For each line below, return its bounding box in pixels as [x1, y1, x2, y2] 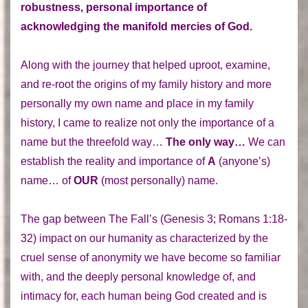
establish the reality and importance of [21, 155, 208, 167]
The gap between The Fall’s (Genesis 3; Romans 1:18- [21, 212, 287, 225]
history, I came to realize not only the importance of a [21, 116, 274, 129]
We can [245, 135, 285, 148]
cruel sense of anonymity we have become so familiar [21, 251, 280, 263]
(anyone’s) [216, 155, 270, 167]
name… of [21, 174, 74, 186]
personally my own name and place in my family [21, 97, 254, 109]
